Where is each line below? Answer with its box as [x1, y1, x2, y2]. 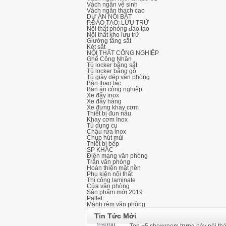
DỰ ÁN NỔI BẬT [87, 13, 132, 20]
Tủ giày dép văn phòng [87, 74, 150, 81]
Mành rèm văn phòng [87, 201, 145, 208]
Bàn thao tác [87, 80, 121, 87]
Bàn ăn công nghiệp [87, 86, 142, 93]
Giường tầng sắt [87, 37, 131, 44]
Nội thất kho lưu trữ [87, 31, 139, 38]
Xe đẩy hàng [87, 98, 122, 105]
